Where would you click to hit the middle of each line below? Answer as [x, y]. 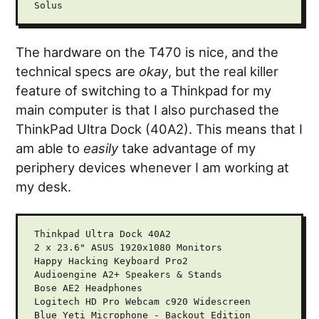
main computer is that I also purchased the [148, 110]
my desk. [44, 187]
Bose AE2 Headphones [88, 288]
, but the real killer [224, 72]
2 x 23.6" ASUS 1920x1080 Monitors [128, 248]
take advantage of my [187, 148]
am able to [50, 148]
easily [101, 148]
